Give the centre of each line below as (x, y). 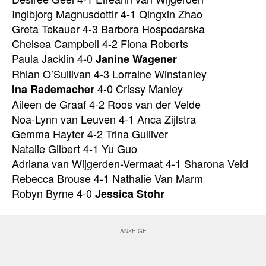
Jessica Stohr (130, 194)
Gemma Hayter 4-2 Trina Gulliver (90, 134)
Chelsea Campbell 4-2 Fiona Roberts (100, 44)
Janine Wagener (136, 59)
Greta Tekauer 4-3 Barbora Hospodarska (108, 29)
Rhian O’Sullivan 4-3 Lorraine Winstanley (109, 74)
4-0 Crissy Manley (139, 89)
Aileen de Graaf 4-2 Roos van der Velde (106, 104)
